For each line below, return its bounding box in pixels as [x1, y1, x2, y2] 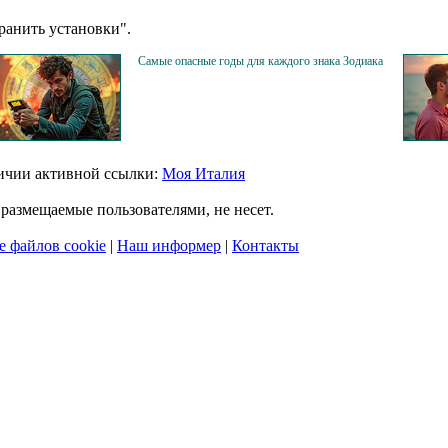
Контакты [232, 236, 299, 254]
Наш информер [117, 236, 221, 254]
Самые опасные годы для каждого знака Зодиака [138, 53, 383, 68]
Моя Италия [162, 164, 245, 182]
